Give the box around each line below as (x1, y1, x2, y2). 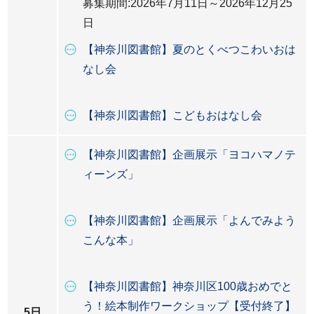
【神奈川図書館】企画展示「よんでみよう (83, 214, 296, 226)
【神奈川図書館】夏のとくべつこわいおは (83, 43, 296, 55)
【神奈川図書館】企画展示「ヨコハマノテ (83, 149, 296, 161)
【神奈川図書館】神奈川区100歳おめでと (83, 280, 292, 292)
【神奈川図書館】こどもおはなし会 (83, 109, 262, 121)
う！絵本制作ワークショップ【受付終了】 (83, 300, 296, 312)
